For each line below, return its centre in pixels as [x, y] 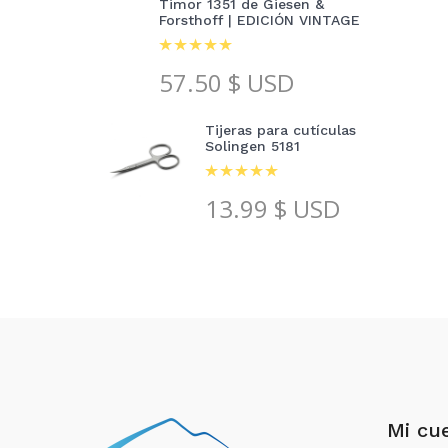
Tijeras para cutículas [280, 129]
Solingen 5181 [252, 145]
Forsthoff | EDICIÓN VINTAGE [259, 19]
